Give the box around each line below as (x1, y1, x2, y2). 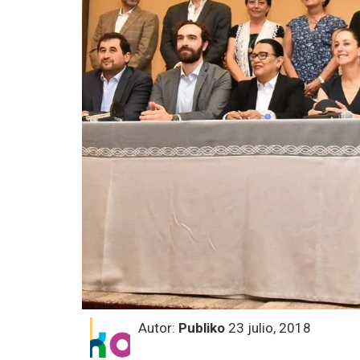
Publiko (178, 319, 225, 336)
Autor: (138, 319, 178, 336)
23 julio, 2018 (225, 319, 311, 336)
